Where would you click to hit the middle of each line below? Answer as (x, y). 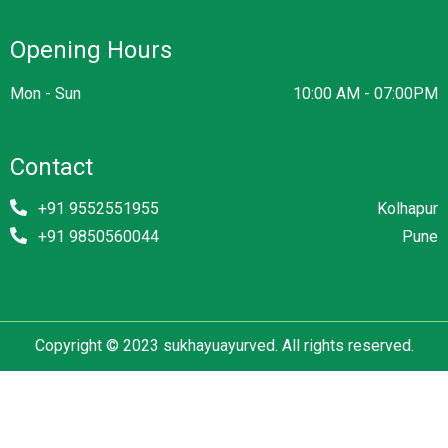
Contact (51, 167)
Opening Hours (91, 50)
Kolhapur (407, 209)
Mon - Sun (45, 94)
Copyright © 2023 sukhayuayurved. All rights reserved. (224, 346)
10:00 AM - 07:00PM (365, 94)
